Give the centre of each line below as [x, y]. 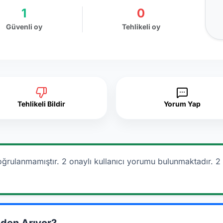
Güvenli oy [24, 26]
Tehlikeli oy [141, 26]
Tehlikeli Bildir [41, 104]
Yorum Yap [182, 104]
